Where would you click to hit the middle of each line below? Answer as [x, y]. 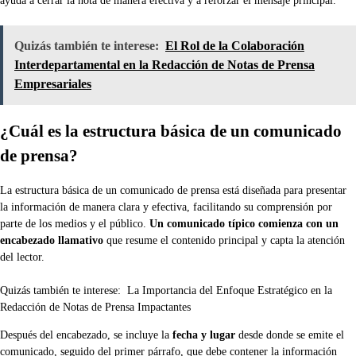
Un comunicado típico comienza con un [244, 224]
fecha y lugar [204, 335]
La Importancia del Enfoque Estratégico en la [230, 291]
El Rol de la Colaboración [235, 46]
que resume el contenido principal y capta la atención [224, 241]
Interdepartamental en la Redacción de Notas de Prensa [164, 65]
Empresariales [53, 84]
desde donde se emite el [290, 335]
